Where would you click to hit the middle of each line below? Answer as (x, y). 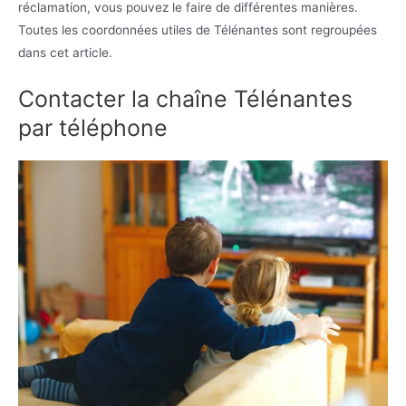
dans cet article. (65, 52)
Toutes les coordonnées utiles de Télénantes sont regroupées (198, 29)
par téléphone (93, 127)
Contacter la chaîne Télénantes (185, 98)
